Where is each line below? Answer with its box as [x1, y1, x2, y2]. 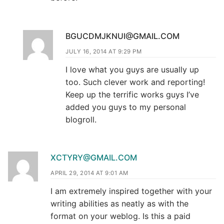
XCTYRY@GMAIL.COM [50, 152, 137, 163]
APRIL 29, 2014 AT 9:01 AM [50, 169, 128, 177]
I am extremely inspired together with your [50, 186, 212, 196]
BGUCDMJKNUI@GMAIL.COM [65, 30, 179, 41]
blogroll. [65, 114, 96, 124]
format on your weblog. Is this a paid [50, 211, 190, 221]
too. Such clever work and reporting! [65, 76, 205, 87]
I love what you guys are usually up [65, 64, 199, 74]
